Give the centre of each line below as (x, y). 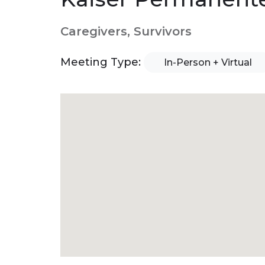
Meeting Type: (102, 62)
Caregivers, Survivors (126, 31)
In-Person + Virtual (208, 62)
